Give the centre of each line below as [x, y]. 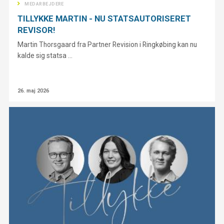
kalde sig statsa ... [45, 56]
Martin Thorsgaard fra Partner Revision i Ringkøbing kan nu [107, 45]
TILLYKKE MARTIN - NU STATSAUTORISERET [104, 19]
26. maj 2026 [33, 91]
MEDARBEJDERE [44, 4]
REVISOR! [36, 30]
